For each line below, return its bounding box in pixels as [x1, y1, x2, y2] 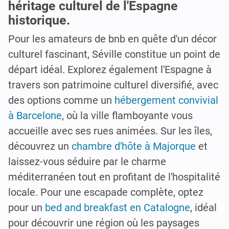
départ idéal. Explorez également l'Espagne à [8, 63, 212, 76]
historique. [8, 13, 70, 28]
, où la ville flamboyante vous [62, 109, 193, 122]
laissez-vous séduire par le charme [8, 155, 166, 168]
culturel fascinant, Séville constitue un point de [8, 48, 220, 60]
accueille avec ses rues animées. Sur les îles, [8, 124, 212, 137]
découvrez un [8, 140, 72, 152]
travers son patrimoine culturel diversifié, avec [8, 78, 218, 91]
